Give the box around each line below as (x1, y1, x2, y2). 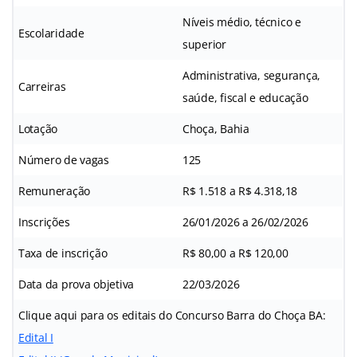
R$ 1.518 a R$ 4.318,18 (182, 182, 298, 198)
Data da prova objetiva (18, 276, 135, 292)
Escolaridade (18, 25, 84, 41)
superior (182, 36, 226, 52)
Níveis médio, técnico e (182, 14, 301, 29)
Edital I (18, 329, 53, 345)
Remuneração (18, 182, 91, 198)
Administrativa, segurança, (182, 67, 320, 83)
